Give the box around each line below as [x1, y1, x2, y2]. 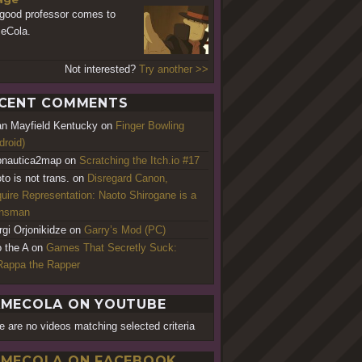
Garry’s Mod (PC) [84, 223, 166, 236]
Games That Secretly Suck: [46, 241, 177, 254]
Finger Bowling [116, 119, 184, 132]
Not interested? [64, 62, 139, 75]
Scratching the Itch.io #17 [79, 154, 200, 166]
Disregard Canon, [87, 171, 168, 184]
